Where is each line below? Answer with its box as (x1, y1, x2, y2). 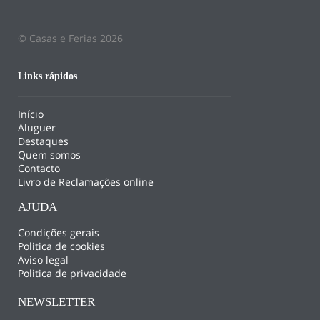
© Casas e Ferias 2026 (18, 31, 123, 46)
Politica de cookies (18, 239, 105, 253)
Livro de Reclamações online (18, 174, 154, 189)
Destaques (18, 134, 69, 148)
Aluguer (18, 120, 56, 134)
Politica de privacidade (18, 266, 126, 280)
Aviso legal (18, 252, 69, 266)
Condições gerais (18, 225, 99, 239)
